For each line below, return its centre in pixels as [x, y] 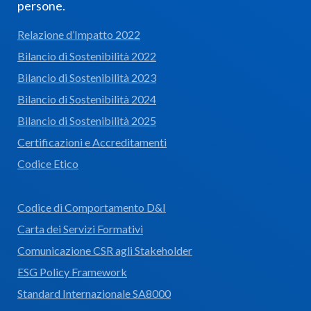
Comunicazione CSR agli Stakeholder [105, 250]
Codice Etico [48, 163]
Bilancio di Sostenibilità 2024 [87, 99]
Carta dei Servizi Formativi [80, 228]
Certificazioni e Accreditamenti [92, 142]
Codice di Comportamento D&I [92, 207]
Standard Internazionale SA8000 [94, 293]
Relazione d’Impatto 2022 [79, 34]
